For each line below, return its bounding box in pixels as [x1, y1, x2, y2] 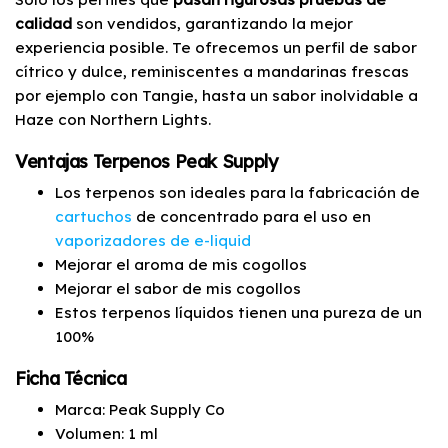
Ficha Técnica [15, 366, 127, 390]
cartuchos [55, 206, 132, 226]
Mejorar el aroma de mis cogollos [55, 254, 307, 274]
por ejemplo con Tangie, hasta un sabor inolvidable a [15, 85, 418, 105]
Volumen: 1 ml [55, 423, 158, 443]
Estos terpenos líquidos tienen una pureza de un [55, 302, 422, 322]
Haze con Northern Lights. [15, 109, 211, 129]
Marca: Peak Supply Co [55, 399, 225, 419]
